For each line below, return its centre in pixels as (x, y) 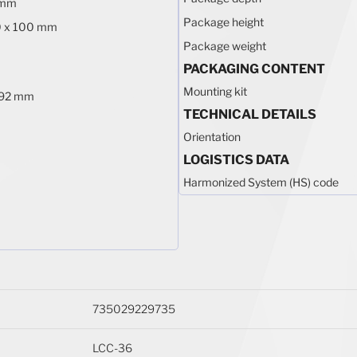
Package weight (225, 45)
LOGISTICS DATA (236, 159)
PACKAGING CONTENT (254, 69)
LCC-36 (112, 347)
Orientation (212, 136)
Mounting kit (215, 91)
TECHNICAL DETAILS (250, 114)
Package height (224, 22)
